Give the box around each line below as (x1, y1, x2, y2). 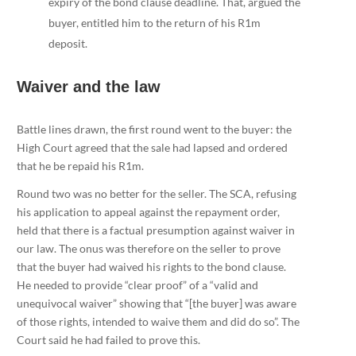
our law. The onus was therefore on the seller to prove (16, 241, 281, 255)
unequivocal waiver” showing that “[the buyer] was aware (16, 296, 296, 310)
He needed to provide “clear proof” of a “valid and (16, 277, 258, 292)
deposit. (48, 36, 87, 50)
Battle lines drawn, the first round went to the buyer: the (16, 122, 292, 136)
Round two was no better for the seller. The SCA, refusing (16, 186, 296, 200)
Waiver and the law (16, 77, 161, 95)
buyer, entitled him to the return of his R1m (48, 15, 261, 29)
